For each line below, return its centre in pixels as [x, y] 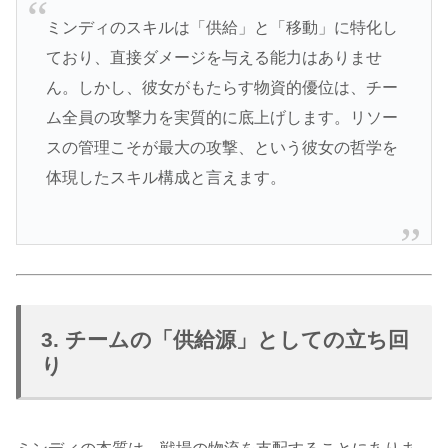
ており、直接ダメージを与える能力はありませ [213, 57]
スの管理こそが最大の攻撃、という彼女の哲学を [221, 147]
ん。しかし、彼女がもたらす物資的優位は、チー [221, 87]
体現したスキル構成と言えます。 [165, 177]
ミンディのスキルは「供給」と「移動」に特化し [221, 27]
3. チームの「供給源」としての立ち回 [225, 339]
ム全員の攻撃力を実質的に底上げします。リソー [221, 117]
